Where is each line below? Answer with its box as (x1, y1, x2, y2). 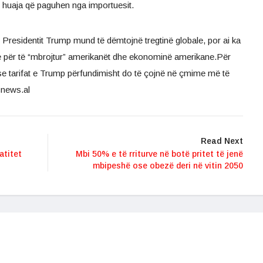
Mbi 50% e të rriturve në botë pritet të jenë (76, 149, 243, 159)
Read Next (201, 136, 243, 146)
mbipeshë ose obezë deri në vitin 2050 (93, 161, 243, 171)
